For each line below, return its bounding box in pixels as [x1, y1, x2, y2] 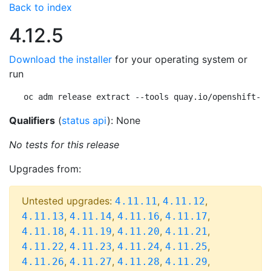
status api [62, 114, 107, 126]
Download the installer [9, 53, 112, 65]
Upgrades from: [9, 163, 81, 175]
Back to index [9, 1, 72, 13]
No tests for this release [9, 139, 119, 151]
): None [107, 114, 140, 126]
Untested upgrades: [22, 195, 115, 207]
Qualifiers [9, 114, 55, 126]
